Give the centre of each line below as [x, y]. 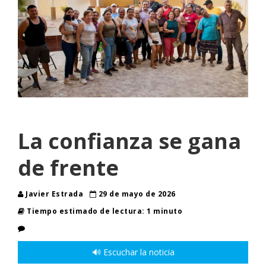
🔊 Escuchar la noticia [133, 252]
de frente [68, 168]
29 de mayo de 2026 [136, 194]
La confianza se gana [129, 141]
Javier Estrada [54, 194]
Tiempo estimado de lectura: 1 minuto [103, 211]
